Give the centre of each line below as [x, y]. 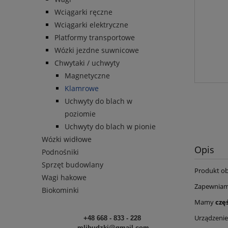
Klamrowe [82, 89]
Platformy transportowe [95, 38]
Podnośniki [60, 152]
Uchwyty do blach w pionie [110, 127]
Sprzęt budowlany [73, 165]
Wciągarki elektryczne [91, 25]
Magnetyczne [87, 76]
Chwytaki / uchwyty [87, 63]
